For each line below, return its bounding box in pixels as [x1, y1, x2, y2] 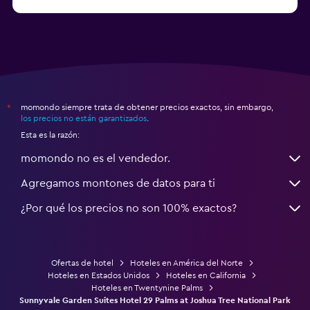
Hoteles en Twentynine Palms [91, 283, 203, 292]
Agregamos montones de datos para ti [21, 177, 215, 189]
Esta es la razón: [21, 130, 80, 139]
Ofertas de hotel [51, 258, 113, 267]
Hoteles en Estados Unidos [48, 271, 149, 280]
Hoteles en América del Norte [129, 258, 243, 267]
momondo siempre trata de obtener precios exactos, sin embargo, [21, 102, 273, 111]
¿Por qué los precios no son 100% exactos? [21, 202, 237, 214]
